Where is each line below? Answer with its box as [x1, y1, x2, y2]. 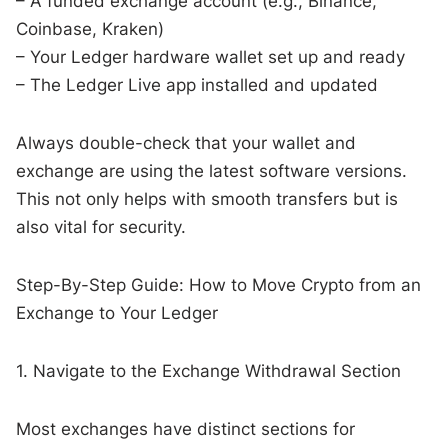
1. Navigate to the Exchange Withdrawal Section [16, 360, 402, 381]
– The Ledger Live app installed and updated [16, 74, 379, 95]
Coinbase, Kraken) [16, 18, 165, 39]
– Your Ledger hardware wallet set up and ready [16, 46, 406, 67]
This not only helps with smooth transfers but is [16, 188, 399, 209]
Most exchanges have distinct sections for [16, 418, 356, 439]
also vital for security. [16, 216, 187, 237]
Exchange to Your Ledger [16, 302, 219, 323]
